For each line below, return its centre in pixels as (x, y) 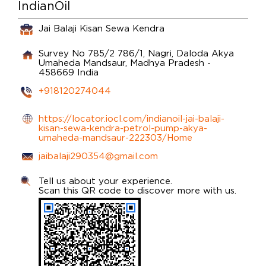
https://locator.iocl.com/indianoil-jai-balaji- (132, 118)
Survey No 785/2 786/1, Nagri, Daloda (123, 53)
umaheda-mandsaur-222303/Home (115, 137)
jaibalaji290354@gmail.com (98, 155)
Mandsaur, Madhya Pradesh (145, 62)
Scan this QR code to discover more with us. (137, 190)
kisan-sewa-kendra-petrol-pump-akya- (123, 127)
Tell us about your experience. (105, 180)
